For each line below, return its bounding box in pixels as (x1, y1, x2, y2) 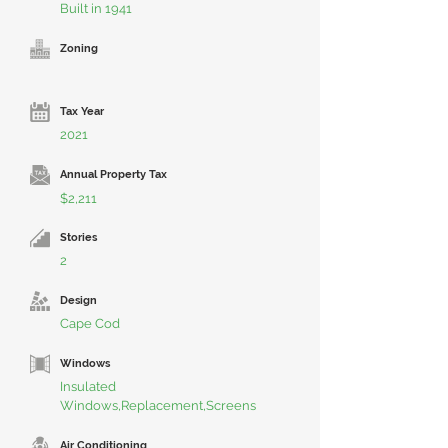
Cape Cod (60, 316, 120, 331)
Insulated (60, 379, 116, 394)
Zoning (60, 42, 98, 55)
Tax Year (60, 105, 104, 118)
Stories (60, 231, 97, 244)
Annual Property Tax (60, 168, 167, 181)
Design (60, 294, 97, 307)
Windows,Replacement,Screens (60, 398, 256, 413)
